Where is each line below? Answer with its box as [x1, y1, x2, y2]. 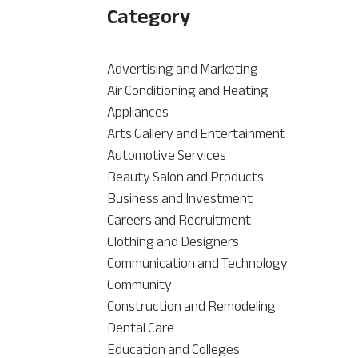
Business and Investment [107, 185, 253, 213]
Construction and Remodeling [107, 292, 276, 320]
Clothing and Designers [107, 228, 240, 256]
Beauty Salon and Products [107, 163, 265, 191]
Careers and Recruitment [107, 206, 252, 234]
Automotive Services [107, 141, 227, 169]
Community [107, 271, 173, 299]
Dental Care [107, 314, 175, 342]
